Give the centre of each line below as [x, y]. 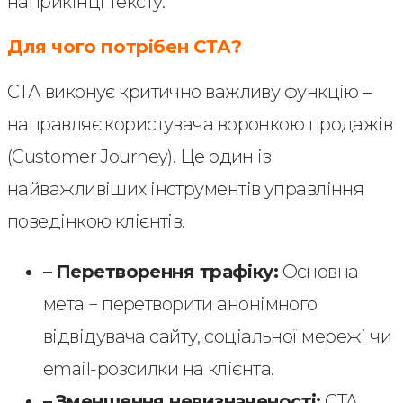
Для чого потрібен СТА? [125, 47]
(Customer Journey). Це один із [139, 157]
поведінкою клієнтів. [96, 221]
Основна [318, 272]
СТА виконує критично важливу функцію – [189, 92]
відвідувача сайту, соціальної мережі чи [218, 336]
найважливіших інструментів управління [186, 189]
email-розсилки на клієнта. [159, 369]
